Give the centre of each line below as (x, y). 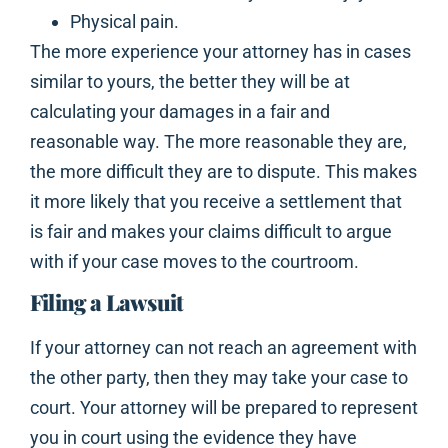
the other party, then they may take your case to (219, 378)
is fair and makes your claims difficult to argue (211, 232)
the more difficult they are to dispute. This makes (223, 172)
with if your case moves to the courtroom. (194, 262)
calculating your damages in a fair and (180, 112)
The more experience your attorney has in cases (220, 52)
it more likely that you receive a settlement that (216, 202)
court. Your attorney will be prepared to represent (224, 408)
